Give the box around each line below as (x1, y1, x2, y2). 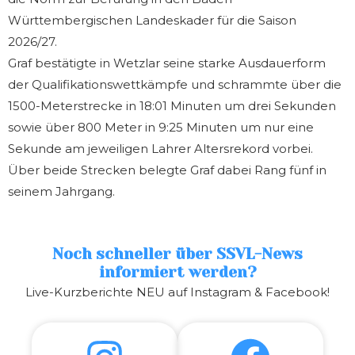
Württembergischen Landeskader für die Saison (8, 12, 296, 28)
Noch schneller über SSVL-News (52, 245, 303, 264)
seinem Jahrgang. (8, 183, 115, 199)
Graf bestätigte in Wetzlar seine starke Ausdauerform (8, 55, 326, 71)
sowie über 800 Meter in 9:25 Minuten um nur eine (8, 119, 314, 135)
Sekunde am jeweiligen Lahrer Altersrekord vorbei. (8, 140, 313, 156)
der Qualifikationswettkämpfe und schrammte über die (8, 76, 342, 92)
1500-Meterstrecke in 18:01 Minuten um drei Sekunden (8, 97, 336, 113)
